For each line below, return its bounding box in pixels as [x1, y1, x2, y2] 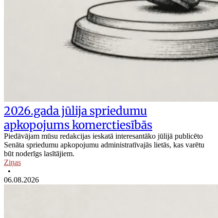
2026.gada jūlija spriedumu [4, 104, 147, 118]
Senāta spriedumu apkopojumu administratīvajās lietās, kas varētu [4, 141, 204, 149]
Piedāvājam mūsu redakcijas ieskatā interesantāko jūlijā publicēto [4, 132, 203, 141]
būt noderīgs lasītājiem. [4, 149, 74, 158]
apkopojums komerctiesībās [4, 118, 152, 132]
